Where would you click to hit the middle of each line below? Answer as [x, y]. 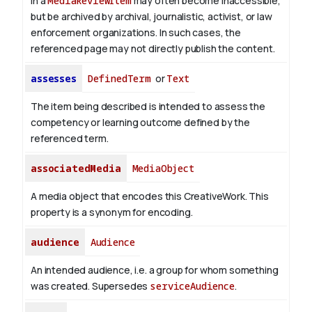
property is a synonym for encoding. [112, 212]
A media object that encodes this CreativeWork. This [150, 196]
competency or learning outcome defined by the [140, 123]
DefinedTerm [119, 79]
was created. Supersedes [91, 286]
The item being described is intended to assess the [148, 107]
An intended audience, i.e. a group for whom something [155, 270]
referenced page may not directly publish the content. [153, 49]
